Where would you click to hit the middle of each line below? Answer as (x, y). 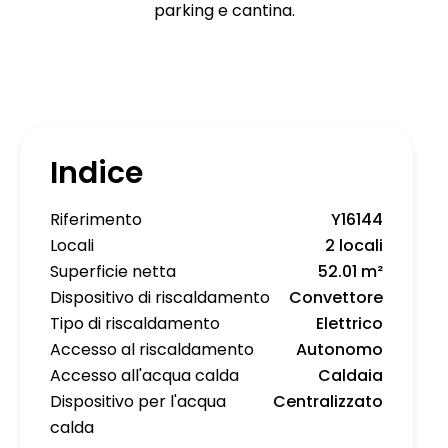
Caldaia (350, 376)
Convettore (336, 298)
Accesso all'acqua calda (144, 376)
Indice (96, 173)
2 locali (354, 246)
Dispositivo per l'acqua (138, 402)
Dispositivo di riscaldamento (160, 298)
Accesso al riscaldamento (152, 350)
